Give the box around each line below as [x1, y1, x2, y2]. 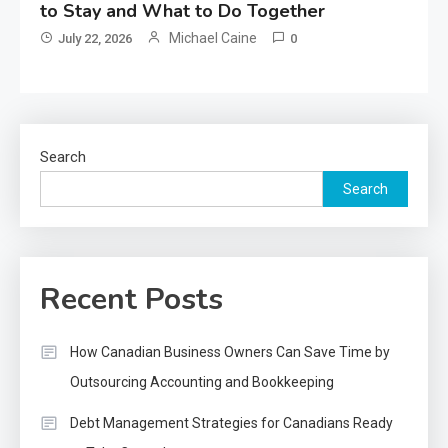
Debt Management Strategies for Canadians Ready [70, 414, 393, 431]
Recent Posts [40, 278, 223, 320]
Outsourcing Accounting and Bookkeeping [70, 373, 334, 390]
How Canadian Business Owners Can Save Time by [70, 343, 390, 360]
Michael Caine [169, 29, 258, 46]
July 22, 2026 [58, 30, 133, 46]
